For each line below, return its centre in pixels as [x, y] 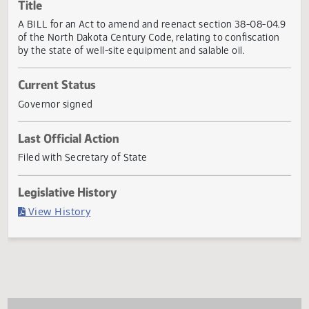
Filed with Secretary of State [92, 209]
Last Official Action [76, 189]
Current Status [63, 129]
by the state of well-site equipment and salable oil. [146, 90]
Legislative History [74, 248]
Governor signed [61, 150]
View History [64, 270]
